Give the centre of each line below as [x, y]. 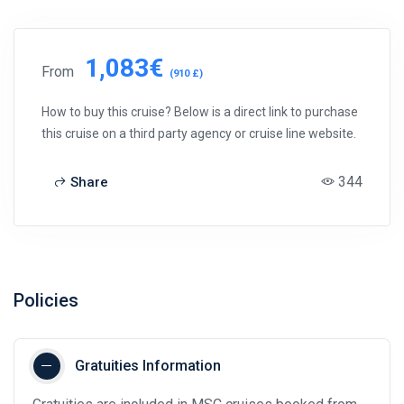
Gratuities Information [148, 366]
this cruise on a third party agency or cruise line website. [199, 134]
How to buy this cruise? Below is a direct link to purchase [200, 112]
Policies [46, 301]
